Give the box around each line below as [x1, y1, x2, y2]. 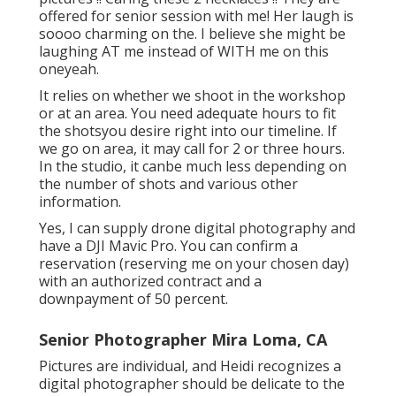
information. [39, 192, 121, 212]
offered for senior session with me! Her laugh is [39, 6, 354, 27]
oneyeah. [39, 59, 99, 80]
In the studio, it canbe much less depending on [39, 156, 346, 177]
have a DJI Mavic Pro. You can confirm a [39, 236, 298, 256]
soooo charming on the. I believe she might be [39, 24, 346, 44]
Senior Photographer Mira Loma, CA [39, 329, 327, 351]
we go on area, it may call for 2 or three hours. [39, 139, 345, 159]
